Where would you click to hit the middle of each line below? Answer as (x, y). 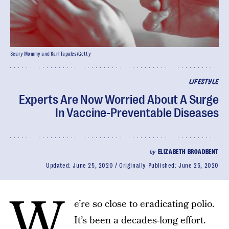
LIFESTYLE (204, 82)
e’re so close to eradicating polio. (144, 204)
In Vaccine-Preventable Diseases (137, 113)
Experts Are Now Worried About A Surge (119, 100)
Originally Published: (149, 166)
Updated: (59, 166)
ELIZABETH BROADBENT (188, 152)
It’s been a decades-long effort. (140, 221)
